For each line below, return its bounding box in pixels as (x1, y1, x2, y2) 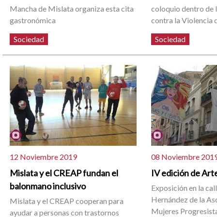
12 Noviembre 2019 (10, 152, 77, 161)
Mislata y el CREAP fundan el (10, 167, 119, 178)
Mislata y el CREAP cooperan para (10, 196, 124, 205)
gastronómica (10, 15, 56, 25)
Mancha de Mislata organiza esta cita (10, 3, 134, 13)
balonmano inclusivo (10, 180, 86, 191)
